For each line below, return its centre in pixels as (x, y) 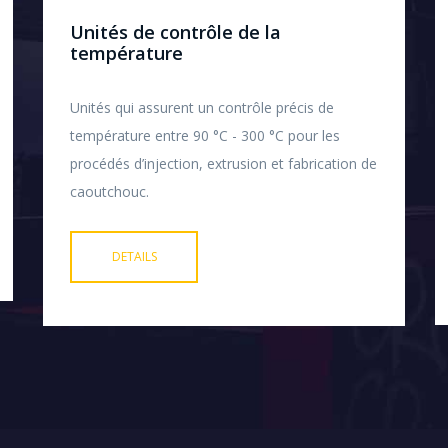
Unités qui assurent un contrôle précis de (202, 108)
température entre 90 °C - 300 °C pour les (205, 136)
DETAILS (134, 257)
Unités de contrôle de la (175, 32)
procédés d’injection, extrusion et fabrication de (223, 164)
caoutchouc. (109, 192)
